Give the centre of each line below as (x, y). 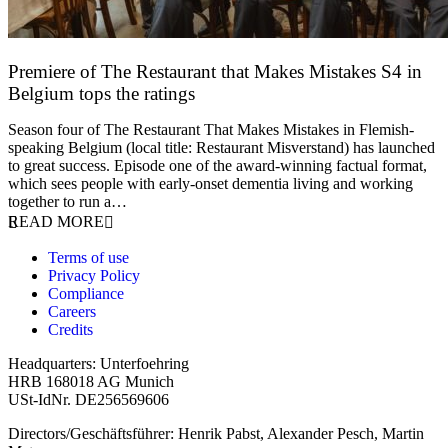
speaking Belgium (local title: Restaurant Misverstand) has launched (221, 147)
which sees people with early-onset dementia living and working (210, 183)
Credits (70, 329)
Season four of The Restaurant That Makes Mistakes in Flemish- (211, 129)
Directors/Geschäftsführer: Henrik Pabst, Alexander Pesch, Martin (216, 433)
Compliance (86, 293)
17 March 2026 (55, 112)
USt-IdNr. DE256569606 (88, 399)
